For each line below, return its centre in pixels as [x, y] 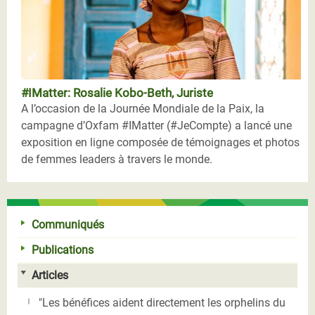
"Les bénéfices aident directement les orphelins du [162, 302]
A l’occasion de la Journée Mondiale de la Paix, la [143, 108]
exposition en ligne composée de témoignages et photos [160, 142]
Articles [50, 275]
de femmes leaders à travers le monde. [117, 159]
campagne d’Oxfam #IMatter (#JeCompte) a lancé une [156, 125]
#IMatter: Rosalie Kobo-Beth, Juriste [117, 92]
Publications [63, 250]
